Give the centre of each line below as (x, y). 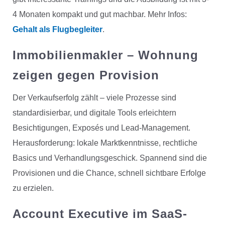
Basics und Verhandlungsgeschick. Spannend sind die (109, 158)
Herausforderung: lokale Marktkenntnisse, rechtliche (105, 143)
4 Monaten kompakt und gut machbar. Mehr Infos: (99, 15)
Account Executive (70, 214)
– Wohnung (160, 55)
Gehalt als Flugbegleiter (57, 30)
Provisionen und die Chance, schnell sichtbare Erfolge (109, 173)
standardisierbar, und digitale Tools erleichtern (94, 113)
